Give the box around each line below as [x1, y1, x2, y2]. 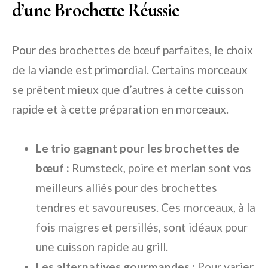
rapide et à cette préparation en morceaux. [12, 102, 229, 117]
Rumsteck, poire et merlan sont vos [69, 161, 251, 175]
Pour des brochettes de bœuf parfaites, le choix [12, 43, 253, 57]
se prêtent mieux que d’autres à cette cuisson [12, 83, 243, 97]
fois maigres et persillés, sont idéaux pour [36, 220, 248, 234]
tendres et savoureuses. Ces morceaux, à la [36, 200, 255, 215]
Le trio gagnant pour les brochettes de [36, 141, 239, 156]
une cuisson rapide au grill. [36, 240, 168, 254]
